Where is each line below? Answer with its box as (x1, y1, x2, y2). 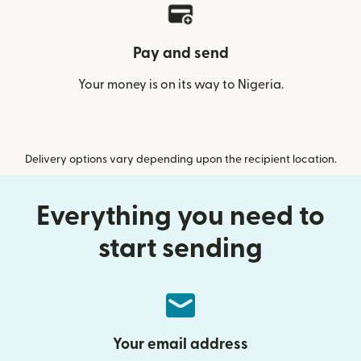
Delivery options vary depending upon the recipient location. (24, 154, 337, 165)
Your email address (113, 337, 248, 352)
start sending (98, 235, 263, 262)
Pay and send (132, 46, 229, 61)
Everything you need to (36, 203, 325, 230)
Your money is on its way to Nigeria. (77, 78, 284, 91)
